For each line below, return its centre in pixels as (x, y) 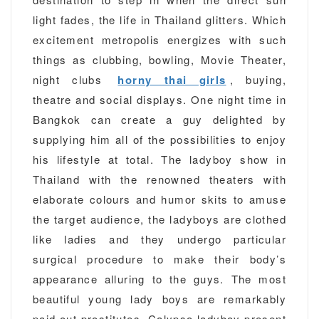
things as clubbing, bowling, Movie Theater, (159, 59)
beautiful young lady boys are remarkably (159, 299)
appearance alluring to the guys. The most (159, 279)
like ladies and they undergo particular (159, 239)
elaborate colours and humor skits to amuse (159, 199)
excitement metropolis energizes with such (159, 40)
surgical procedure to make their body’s (159, 259)
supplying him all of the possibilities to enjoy (159, 139)
